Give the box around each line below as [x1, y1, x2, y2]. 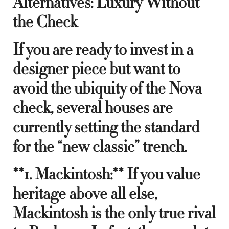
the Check [13, 11, 78, 33]
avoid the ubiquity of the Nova [13, 77, 202, 99]
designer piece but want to [13, 58, 180, 80]
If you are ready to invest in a [13, 38, 193, 60]
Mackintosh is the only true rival [13, 202, 216, 224]
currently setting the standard [13, 116, 199, 138]
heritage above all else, [13, 182, 157, 204]
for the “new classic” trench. [13, 135, 187, 157]
